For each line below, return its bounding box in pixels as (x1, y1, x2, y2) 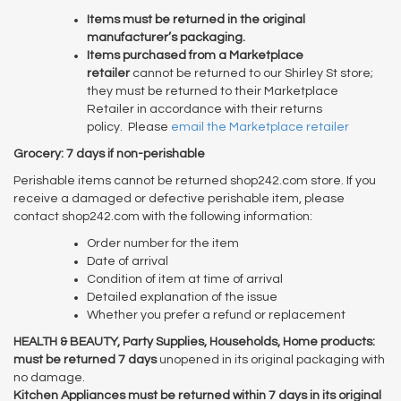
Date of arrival (87, 254, 168, 268)
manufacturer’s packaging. (87, 30, 248, 44)
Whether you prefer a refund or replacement (87, 308, 346, 321)
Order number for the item (87, 236, 239, 250)
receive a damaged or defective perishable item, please (13, 192, 345, 205)
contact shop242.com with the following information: (13, 209, 312, 223)
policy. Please (87, 120, 171, 133)
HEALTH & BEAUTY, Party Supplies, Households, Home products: (13, 335, 375, 348)
